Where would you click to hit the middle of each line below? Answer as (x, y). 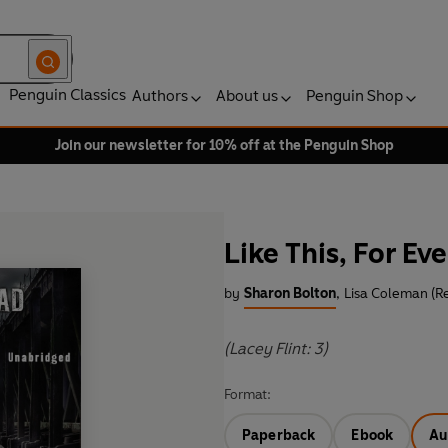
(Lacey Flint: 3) (276, 349)
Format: (247, 395)
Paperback (279, 436)
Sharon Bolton (290, 294)
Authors (160, 95)
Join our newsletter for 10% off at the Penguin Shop (224, 145)
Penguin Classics (67, 94)
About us (247, 95)
